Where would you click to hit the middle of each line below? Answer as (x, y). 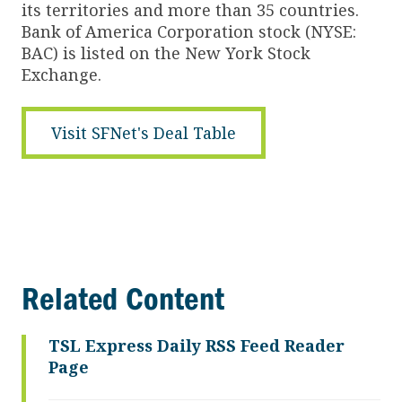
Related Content (123, 298)
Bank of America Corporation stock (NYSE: (189, 31)
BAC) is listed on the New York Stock (166, 52)
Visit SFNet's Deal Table (144, 132)
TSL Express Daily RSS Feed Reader (197, 345)
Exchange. (61, 74)
